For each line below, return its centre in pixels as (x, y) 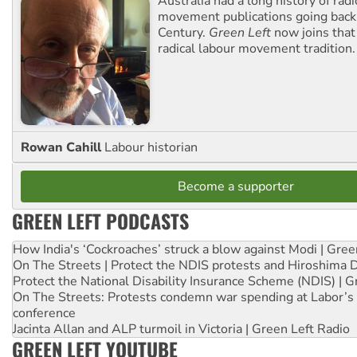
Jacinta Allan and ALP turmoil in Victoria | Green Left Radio (181, 330)
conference (44, 314)
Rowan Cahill (63, 148)
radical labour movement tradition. (257, 49)
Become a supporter (236, 187)
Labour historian (151, 148)
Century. (183, 33)
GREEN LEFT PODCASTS (100, 221)
